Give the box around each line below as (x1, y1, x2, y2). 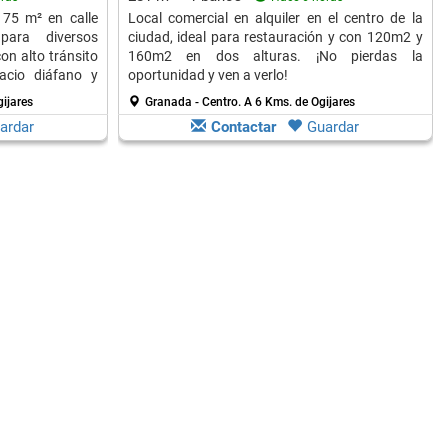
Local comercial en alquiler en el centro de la (127, 10, 423, 26)
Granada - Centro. (144, 95, 244, 109)
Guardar (307, 118, 359, 136)
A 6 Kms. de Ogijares (243, 95, 355, 109)
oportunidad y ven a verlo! (127, 67, 288, 83)
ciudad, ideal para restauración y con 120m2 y (127, 29, 423, 45)
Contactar (211, 118, 276, 136)
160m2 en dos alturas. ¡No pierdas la (127, 48, 423, 64)
